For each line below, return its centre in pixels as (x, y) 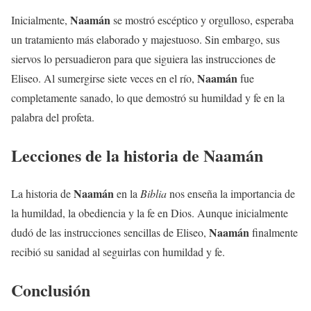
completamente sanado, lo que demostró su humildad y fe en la (148, 98)
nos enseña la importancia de (231, 194)
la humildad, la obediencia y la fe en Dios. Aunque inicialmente (150, 213)
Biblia (153, 194)
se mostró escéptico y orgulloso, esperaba (202, 20)
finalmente (274, 233)
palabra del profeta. (53, 117)
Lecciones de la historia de (107, 155)
